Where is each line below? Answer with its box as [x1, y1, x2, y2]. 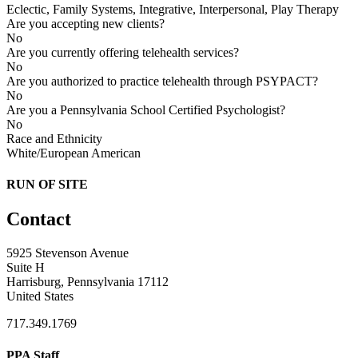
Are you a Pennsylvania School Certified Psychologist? [6, 102, 285, 117]
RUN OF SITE [6, 177, 88, 192]
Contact [6, 209, 71, 230]
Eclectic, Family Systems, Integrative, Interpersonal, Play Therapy [6, 2, 339, 16]
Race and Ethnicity [6, 131, 102, 145]
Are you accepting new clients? [6, 16, 165, 30]
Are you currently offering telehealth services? [6, 45, 239, 59]
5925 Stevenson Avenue [6, 246, 129, 261]
